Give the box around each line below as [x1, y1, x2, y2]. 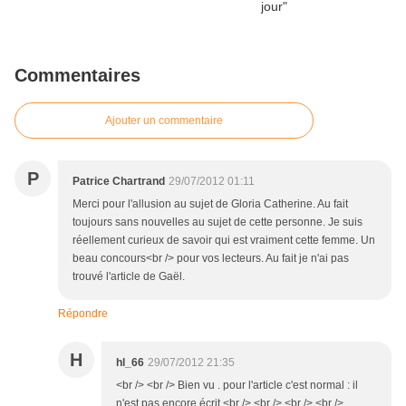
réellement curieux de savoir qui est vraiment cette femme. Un [72, 234, 375, 247]
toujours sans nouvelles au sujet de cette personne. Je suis [72, 216, 362, 229]
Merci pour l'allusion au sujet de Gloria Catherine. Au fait [72, 198, 348, 211]
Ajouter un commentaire [105, 114, 223, 128]
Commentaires [14, 65, 140, 86]
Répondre [58, 307, 108, 321]
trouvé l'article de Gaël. [72, 270, 185, 284]
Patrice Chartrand [72, 175, 165, 188]
